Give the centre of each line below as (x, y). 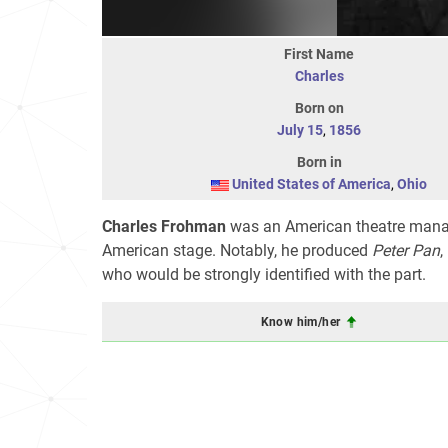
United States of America (311, 184)
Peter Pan (406, 250)
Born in (319, 162)
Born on (319, 108)
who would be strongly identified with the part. (264, 274)
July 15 (300, 130)
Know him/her (302, 321)
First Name (319, 54)
